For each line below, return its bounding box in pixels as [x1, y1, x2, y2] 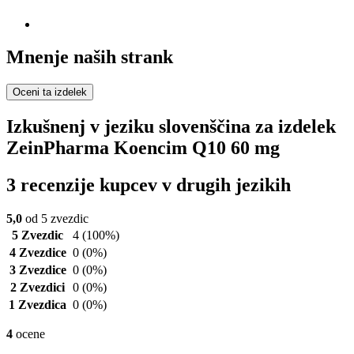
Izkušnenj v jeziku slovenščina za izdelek [6, 116, 336, 137]
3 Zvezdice [9, 263, 66, 277]
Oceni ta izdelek [13, 86, 87, 99]
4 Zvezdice [9, 246, 66, 260]
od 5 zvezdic [22, 212, 88, 226]
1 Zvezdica [9, 298, 66, 312]
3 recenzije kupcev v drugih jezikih [6, 175, 291, 196]
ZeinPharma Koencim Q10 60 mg [6, 137, 280, 159]
